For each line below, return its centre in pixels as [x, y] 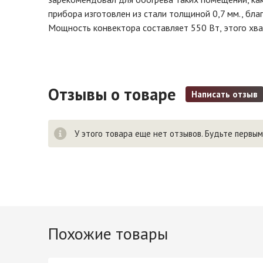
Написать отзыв [225, 94]
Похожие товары [108, 233]
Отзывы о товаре [114, 94]
